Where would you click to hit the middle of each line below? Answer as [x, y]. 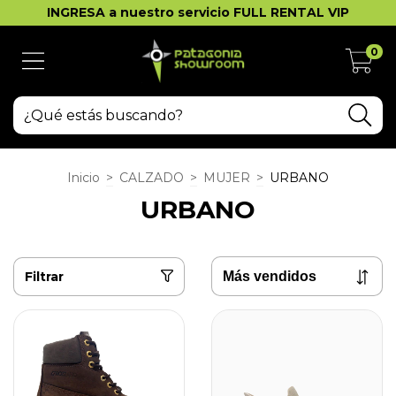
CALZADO [152, 178]
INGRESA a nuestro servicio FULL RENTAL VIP [198, 12]
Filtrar [44, 276]
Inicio [84, 178]
